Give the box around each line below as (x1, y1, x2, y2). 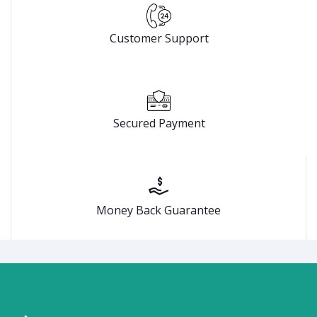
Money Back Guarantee (96, 202, 221, 218)
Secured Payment (113, 115, 205, 131)
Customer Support (109, 30, 209, 46)
